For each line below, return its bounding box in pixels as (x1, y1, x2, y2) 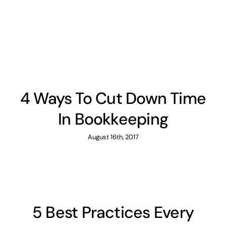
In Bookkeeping (58, 108, 168, 130)
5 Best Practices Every (32, 202, 194, 223)
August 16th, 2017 (87, 133, 139, 142)
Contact (103, 40, 139, 53)
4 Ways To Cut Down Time (20, 88, 206, 109)
